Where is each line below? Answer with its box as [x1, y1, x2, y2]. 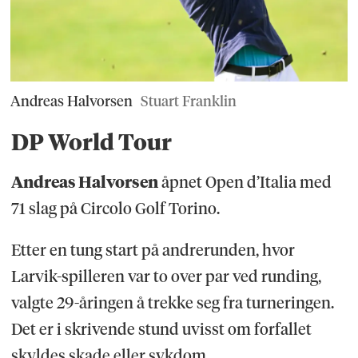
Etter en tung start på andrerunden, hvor [10, 241, 295, 261]
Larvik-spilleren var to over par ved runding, [10, 267, 321, 287]
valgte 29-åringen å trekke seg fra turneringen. [10, 293, 334, 313]
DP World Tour [10, 128, 172, 156]
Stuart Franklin [140, 93, 237, 110]
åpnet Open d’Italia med [157, 172, 332, 192]
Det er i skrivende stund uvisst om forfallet [10, 320, 312, 340]
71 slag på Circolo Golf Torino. [10, 198, 220, 218]
